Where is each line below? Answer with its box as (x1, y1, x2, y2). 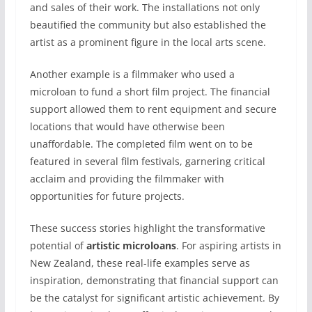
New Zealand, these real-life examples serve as (29, 256, 250, 270)
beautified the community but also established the (29, 18, 266, 31)
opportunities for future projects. (29, 189, 185, 203)
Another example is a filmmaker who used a (29, 68, 235, 81)
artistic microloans (86, 239, 176, 252)
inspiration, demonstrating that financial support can (29, 274, 279, 287)
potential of (29, 239, 86, 252)
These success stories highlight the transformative (29, 221, 265, 235)
